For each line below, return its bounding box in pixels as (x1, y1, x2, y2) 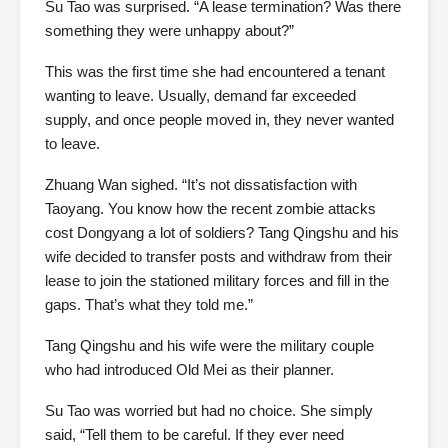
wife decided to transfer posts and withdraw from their (45, 248, 392, 266)
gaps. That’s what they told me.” (45, 296, 253, 314)
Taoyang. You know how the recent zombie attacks (45, 200, 376, 218)
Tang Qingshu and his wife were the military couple (45, 337, 374, 355)
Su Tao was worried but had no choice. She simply (45, 402, 373, 420)
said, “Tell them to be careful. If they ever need (45, 426, 344, 444)
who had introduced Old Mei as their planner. (45, 361, 334, 379)
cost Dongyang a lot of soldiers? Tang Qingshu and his (45, 224, 399, 242)
